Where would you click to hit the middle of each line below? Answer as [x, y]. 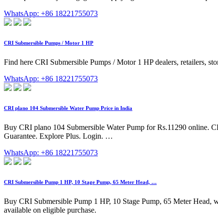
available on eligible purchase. [50, 210]
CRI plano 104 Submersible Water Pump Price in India [68, 108]
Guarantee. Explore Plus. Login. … [58, 136]
